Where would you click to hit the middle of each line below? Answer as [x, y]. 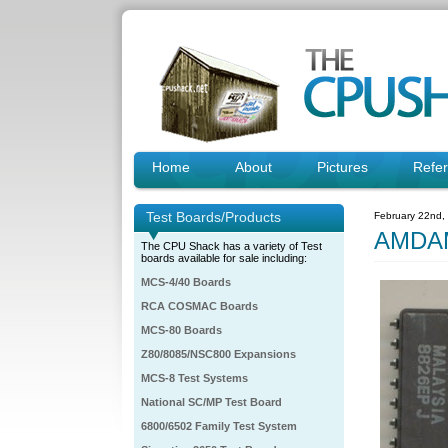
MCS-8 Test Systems [194, 378]
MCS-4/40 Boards [186, 282]
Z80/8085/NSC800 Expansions [218, 354]
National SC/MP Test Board [211, 402]
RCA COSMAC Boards [199, 306]
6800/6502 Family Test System [219, 426]
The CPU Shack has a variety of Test [231, 246]
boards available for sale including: [224, 258]
